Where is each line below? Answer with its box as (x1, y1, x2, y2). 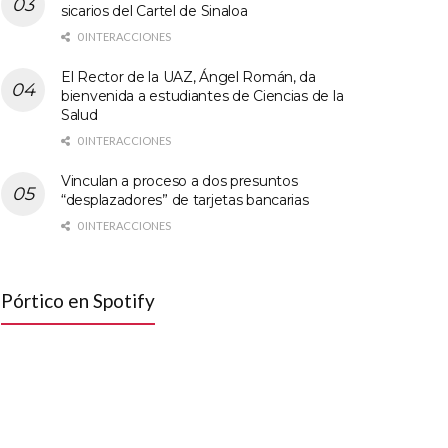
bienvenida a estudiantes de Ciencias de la (61, 86, 344, 105)
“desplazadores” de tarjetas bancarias (61, 190, 309, 209)
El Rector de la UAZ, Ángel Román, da (61, 67, 316, 86)
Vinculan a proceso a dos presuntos (61, 171, 298, 190)
